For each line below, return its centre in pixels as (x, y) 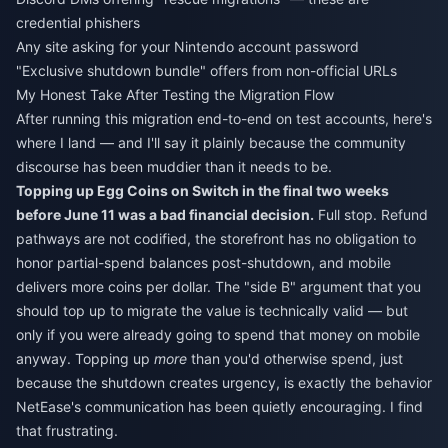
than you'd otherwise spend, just (295, 359)
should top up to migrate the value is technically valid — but (212, 311)
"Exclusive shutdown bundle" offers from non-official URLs (206, 71)
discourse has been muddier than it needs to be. (174, 167)
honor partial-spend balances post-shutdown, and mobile (203, 263)
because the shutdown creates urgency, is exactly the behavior (224, 383)
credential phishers (78, 23)
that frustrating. (67, 431)
